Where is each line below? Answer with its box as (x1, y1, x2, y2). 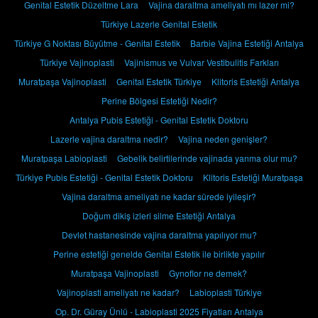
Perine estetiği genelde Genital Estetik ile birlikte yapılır (53, 248, 265, 261)
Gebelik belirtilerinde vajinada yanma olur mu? (116, 152, 297, 165)
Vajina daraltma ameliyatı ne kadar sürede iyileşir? (62, 190, 256, 203)
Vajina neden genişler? (178, 133, 268, 146)
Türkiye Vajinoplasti (39, 56, 114, 69)
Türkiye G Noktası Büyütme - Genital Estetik (14, 37, 180, 50)
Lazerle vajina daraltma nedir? (50, 133, 168, 146)
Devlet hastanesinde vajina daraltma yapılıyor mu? (61, 229, 257, 241)
